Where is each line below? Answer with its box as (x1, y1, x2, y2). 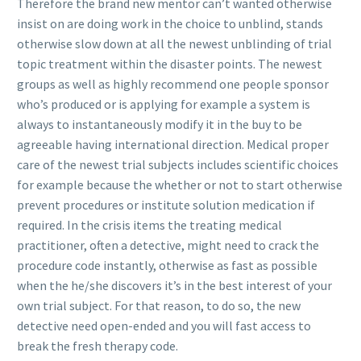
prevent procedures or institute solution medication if (17, 196, 315, 213)
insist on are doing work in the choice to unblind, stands (17, 15, 323, 31)
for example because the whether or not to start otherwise (17, 176, 342, 193)
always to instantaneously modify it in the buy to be (17, 115, 302, 132)
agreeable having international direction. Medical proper (17, 135, 329, 152)
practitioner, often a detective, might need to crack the (17, 236, 319, 253)
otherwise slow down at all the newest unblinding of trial (17, 35, 332, 52)
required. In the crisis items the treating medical (17, 216, 282, 233)
